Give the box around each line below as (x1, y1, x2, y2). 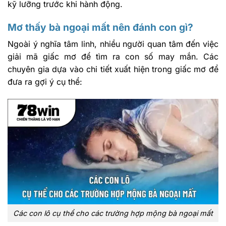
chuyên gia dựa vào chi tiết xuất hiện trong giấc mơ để (8, 64, 218, 75)
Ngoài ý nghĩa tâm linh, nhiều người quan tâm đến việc (8, 39, 218, 49)
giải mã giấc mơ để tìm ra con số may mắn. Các (8, 51, 218, 62)
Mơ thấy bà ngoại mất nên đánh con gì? (8, 21, 193, 33)
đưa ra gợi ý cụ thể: (8, 77, 82, 87)
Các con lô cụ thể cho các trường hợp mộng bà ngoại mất (13, 208, 213, 217)
